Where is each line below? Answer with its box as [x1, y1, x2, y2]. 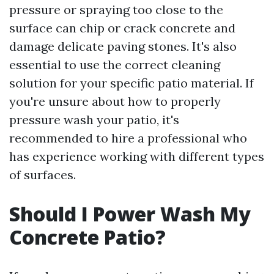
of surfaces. [9, 167, 76, 182]
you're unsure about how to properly [9, 94, 221, 109]
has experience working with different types [9, 149, 264, 164]
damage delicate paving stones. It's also [9, 39, 237, 54]
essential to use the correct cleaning [9, 57, 220, 72]
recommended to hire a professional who [9, 130, 247, 146]
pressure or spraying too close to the [9, 2, 223, 17]
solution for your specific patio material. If [9, 75, 254, 91]
